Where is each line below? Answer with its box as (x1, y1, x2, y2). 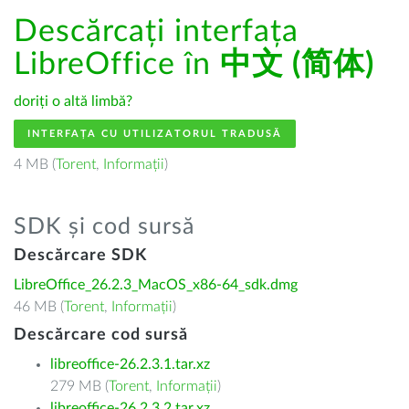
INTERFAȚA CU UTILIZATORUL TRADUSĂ (27, 129, 282, 139)
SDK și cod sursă (14, 215, 194, 238)
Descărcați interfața (14, 16, 299, 47)
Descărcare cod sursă (14, 327, 188, 343)
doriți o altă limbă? (14, 94, 132, 109)
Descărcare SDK (14, 247, 147, 264)
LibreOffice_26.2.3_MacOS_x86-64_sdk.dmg (14, 278, 298, 292)
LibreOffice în (14, 49, 220, 80)
